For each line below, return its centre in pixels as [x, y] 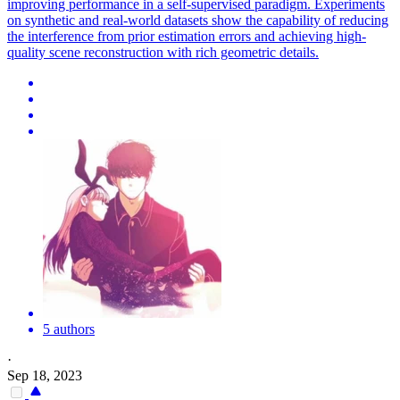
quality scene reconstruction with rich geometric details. [163, 53]
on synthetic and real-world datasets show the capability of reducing [198, 21]
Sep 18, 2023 [45, 376]
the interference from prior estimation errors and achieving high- [187, 37]
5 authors [69, 329]
